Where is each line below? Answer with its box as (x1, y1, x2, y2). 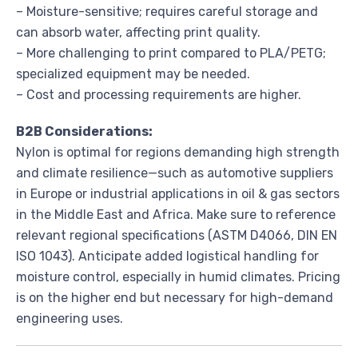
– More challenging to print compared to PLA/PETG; (16, 45, 326, 61)
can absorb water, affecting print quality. (16, 24, 261, 40)
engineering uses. (16, 310, 123, 326)
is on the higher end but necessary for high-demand (16, 289, 333, 305)
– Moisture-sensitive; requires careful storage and (16, 3, 318, 19)
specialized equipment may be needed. (16, 66, 250, 82)
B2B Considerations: (16, 123, 153, 139)
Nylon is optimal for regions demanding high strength (16, 144, 340, 160)
